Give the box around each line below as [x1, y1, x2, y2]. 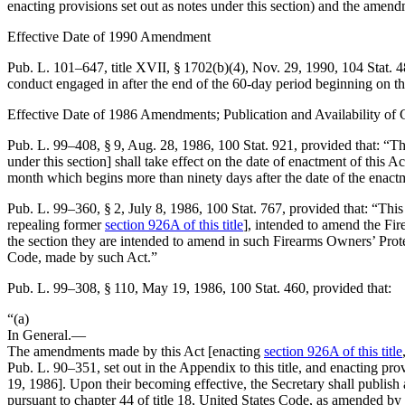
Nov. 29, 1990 [252, 60, 334, 75]
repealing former [7, 217, 105, 232]
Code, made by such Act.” [7, 250, 157, 265]
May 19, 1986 [142, 280, 222, 296]
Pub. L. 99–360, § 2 [7, 201, 121, 216]
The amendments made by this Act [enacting [7, 344, 264, 359]
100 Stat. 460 [230, 280, 306, 296]
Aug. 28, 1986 [127, 137, 211, 153]
